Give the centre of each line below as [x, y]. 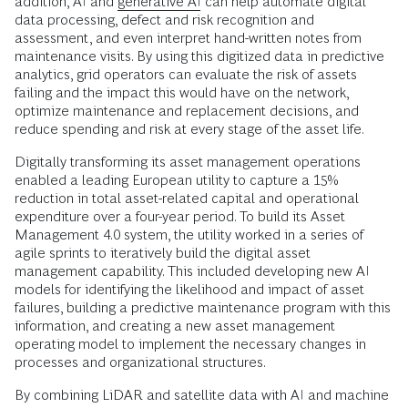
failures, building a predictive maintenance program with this [203, 307]
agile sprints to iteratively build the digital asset [163, 252]
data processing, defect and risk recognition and [164, 19]
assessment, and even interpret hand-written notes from [188, 37]
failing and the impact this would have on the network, [182, 92]
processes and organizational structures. [140, 362]
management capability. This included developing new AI [192, 270]
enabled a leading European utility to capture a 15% [177, 179]
